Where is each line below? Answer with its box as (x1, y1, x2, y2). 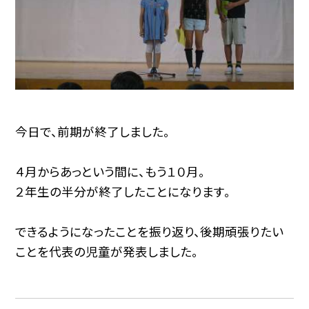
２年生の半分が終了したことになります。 (15, 183, 231, 201)
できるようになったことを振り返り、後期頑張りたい (15, 223, 284, 241)
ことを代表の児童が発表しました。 (15, 243, 199, 261)
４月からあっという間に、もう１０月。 (15, 163, 206, 181)
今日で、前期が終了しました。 (15, 123, 170, 141)
